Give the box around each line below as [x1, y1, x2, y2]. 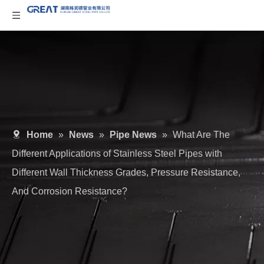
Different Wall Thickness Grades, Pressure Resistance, [12, 167, 240, 177]
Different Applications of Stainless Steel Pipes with [12, 148, 222, 159]
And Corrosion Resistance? [12, 186, 127, 196]
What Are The [173, 130, 230, 140]
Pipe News [110, 130, 157, 140]
